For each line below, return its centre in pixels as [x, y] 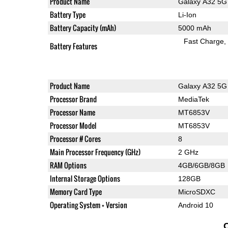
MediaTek [193, 99]
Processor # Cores [75, 138]
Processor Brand [73, 99]
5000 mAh [194, 28]
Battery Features [73, 46]
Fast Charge [204, 41]
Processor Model [73, 125]
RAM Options [68, 165]
